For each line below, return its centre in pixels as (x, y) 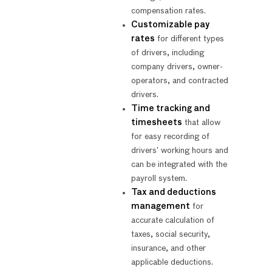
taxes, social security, (170, 234)
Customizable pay (170, 25)
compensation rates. (168, 11)
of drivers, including (167, 53)
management (160, 206)
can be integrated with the (179, 164)
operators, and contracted (179, 80)
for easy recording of (170, 136)
